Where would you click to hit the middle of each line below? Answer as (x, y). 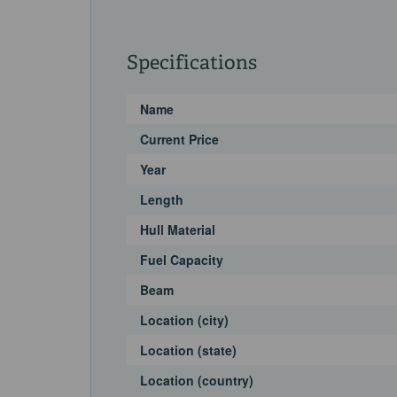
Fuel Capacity (182, 259)
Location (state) (188, 350)
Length (162, 199)
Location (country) (197, 380)
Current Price (179, 139)
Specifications (192, 63)
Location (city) (184, 319)
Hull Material (178, 229)
